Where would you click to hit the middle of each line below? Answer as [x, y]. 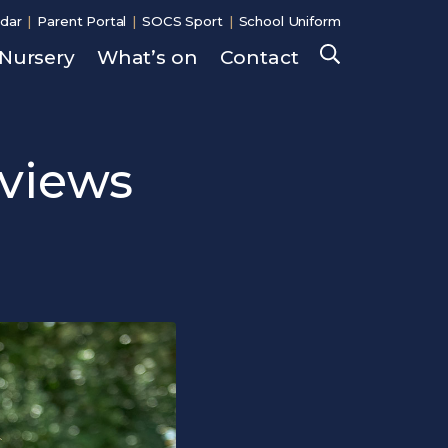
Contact [259, 57]
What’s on [147, 57]
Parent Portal [82, 21]
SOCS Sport [182, 21]
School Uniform [289, 21]
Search [377, 57]
